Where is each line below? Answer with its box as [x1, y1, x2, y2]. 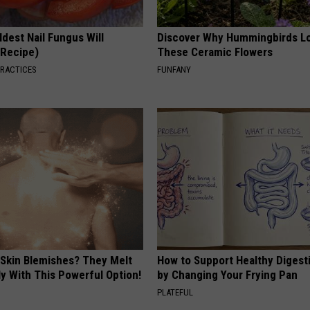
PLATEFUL [157, 287, 194, 298]
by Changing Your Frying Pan [157, 268, 298, 282]
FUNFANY [157, 64, 192, 75]
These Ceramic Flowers [157, 45, 273, 60]
